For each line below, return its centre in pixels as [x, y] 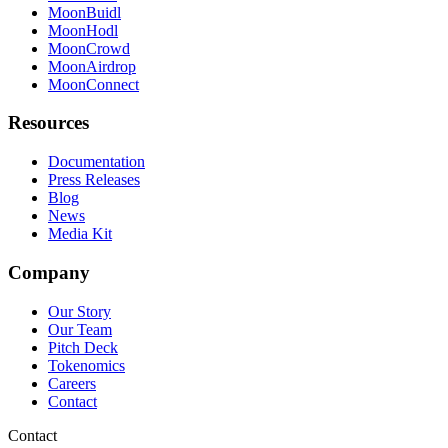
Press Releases [94, 180]
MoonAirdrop [92, 66]
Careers [72, 383]
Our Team [80, 329]
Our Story [79, 311]
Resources [48, 123]
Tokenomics [86, 365]
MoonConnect [93, 84]
